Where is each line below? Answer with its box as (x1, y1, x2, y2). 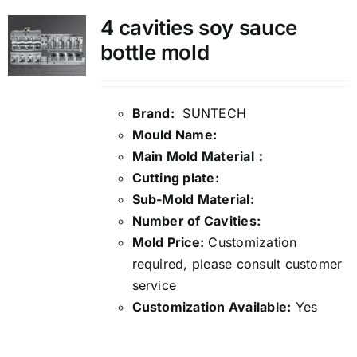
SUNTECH (174, 105, 247, 122)
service (131, 277, 177, 294)
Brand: (131, 105, 175, 122)
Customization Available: (131, 299, 292, 316)
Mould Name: (131, 127, 218, 143)
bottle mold (100, 40, 210, 65)
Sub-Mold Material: (131, 191, 258, 208)
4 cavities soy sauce (100, 15, 297, 41)
